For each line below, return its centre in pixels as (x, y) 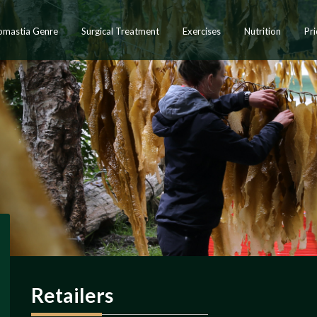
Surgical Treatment (121, 31)
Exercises (202, 31)
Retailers (72, 295)
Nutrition (263, 31)
